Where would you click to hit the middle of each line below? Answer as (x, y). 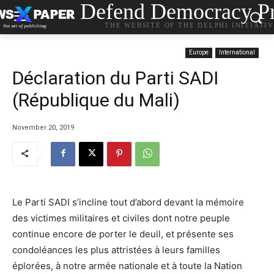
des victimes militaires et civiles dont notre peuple (121, 218)
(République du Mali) (96, 100)
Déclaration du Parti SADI (115, 78)
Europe (199, 52)
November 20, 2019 (43, 127)
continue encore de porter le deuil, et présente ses (123, 234)
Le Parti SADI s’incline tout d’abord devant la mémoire (128, 202)
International (237, 52)
